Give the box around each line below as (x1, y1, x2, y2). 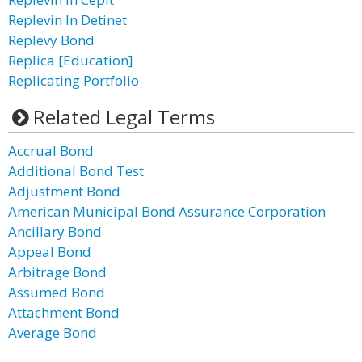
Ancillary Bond (8, 222, 102, 241)
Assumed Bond (8, 283, 105, 301)
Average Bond (8, 323, 97, 342)
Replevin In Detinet (8, 11, 127, 29)
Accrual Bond (8, 141, 94, 160)
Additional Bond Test (8, 162, 144, 180)
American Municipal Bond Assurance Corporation (8, 202, 326, 221)
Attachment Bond (8, 303, 120, 322)
